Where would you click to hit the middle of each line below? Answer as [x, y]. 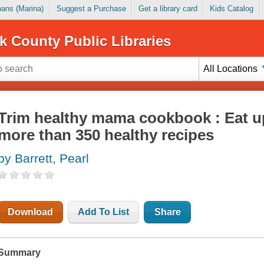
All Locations [231, 68]
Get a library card [168, 9]
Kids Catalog [231, 9]
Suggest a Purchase [91, 9]
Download [31, 212]
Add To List [104, 212]
